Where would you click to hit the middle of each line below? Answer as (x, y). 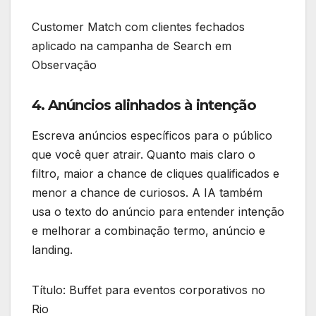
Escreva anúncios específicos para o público (152, 136)
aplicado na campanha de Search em (132, 45)
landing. (52, 250)
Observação (64, 65)
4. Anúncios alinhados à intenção (144, 105)
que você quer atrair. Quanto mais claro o (144, 155)
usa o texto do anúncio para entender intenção (158, 212)
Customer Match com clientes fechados (138, 26)
